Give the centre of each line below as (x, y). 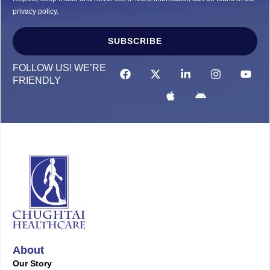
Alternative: (34, 60)
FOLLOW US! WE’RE (59, 67)
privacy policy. (36, 11)
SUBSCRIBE (135, 41)
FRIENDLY (37, 80)
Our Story (32, 263)
